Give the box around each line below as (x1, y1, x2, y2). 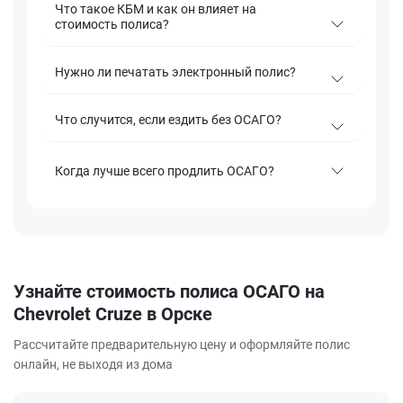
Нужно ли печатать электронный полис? (55, 65, 296, 80)
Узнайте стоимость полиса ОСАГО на (13, 281, 325, 303)
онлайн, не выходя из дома (13, 357, 173, 372)
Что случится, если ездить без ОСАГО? (55, 112, 282, 128)
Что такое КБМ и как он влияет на (55, 2, 256, 17)
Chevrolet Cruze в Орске (13, 303, 212, 326)
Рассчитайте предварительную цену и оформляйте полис (13, 337, 350, 353)
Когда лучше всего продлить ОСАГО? (55, 163, 274, 178)
